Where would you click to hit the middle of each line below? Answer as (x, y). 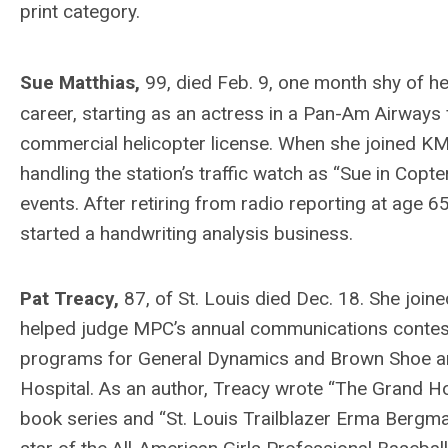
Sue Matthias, (82, 83)
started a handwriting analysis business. (186, 233)
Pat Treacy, (72, 298)
